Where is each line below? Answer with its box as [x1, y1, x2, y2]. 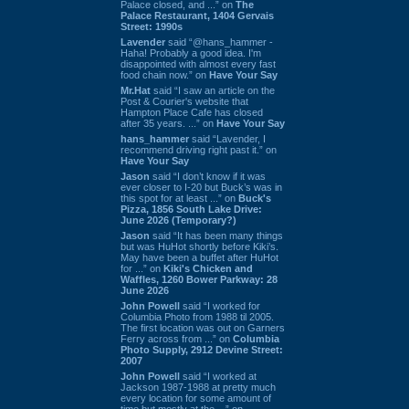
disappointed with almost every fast [121, 58, 276, 69]
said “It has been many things [150, 229, 283, 241]
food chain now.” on [121, 68, 209, 80]
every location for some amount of [121, 392, 271, 404]
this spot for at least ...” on [121, 192, 238, 204]
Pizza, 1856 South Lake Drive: [121, 203, 262, 215]
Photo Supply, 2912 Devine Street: [121, 343, 283, 355]
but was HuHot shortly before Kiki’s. [121, 240, 278, 252]
